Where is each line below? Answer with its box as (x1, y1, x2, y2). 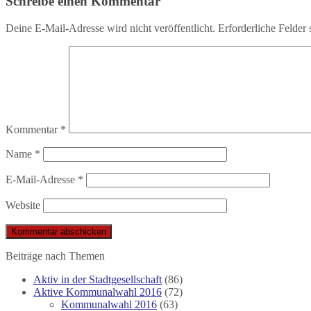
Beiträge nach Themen (6, 250, 105, 262)
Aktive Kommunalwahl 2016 (33, 286, 162, 299)
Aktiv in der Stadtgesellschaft (33, 274, 162, 286)
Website (6, 199, 40, 212)
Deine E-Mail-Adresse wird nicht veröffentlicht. (6, 22, 215, 35)
